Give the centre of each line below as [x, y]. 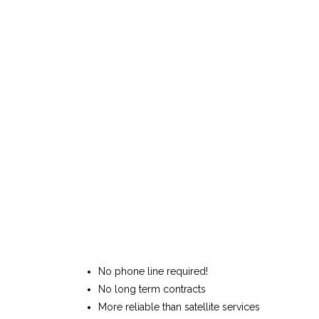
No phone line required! [153, 271]
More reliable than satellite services [179, 307]
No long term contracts [152, 289]
